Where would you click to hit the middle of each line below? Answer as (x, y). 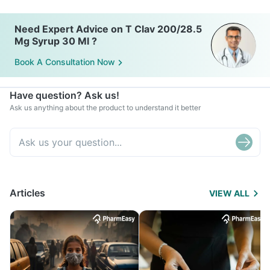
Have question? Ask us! (64, 95)
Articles (27, 193)
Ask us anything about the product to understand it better (105, 108)
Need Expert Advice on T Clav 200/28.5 (108, 29)
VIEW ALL (229, 193)
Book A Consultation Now (65, 62)
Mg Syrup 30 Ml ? (56, 41)
